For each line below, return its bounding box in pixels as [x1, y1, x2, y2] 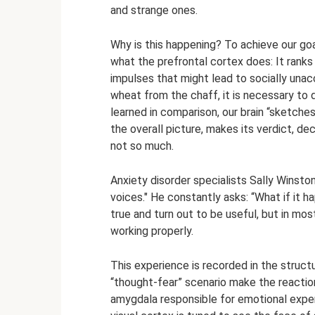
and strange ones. [110, 3, 198, 17]
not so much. [110, 139, 174, 153]
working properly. [110, 224, 193, 238]
